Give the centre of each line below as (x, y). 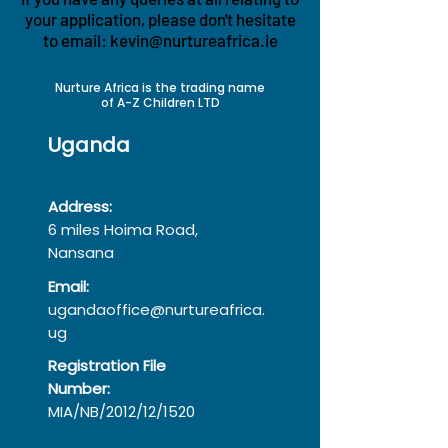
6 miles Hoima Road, (123, 229)
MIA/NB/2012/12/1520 (123, 411)
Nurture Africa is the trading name (160, 87)
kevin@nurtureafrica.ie (193, 40)
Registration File (107, 365)
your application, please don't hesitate (160, 19)
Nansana (81, 252)
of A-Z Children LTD (160, 102)
